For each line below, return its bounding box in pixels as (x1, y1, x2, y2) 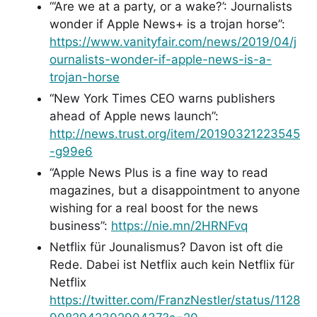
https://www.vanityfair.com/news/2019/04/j (50, 34, 296, 49)
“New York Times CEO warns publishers (50, 91, 275, 105)
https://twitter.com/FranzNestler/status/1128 (50, 292, 300, 307)
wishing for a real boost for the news (50, 200, 258, 215)
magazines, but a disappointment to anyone (50, 183, 300, 197)
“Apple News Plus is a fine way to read (50, 165, 268, 180)
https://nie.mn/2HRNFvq (111, 218, 248, 233)
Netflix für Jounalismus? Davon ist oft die (50, 239, 283, 254)
